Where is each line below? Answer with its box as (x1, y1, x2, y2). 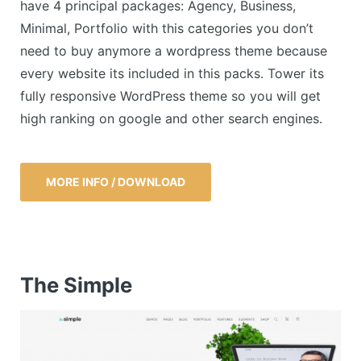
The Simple (20, 272, 132, 297)
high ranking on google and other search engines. (20, 110, 322, 127)
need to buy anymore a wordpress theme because (20, 43, 327, 60)
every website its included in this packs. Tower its (20, 65, 324, 82)
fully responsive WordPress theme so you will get (20, 88, 321, 105)
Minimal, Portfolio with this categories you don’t (20, 20, 313, 37)
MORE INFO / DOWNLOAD (46, 174, 185, 189)
